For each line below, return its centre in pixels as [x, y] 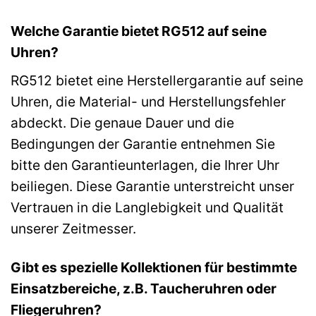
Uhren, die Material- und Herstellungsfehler [148, 101]
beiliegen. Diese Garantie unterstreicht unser [152, 186]
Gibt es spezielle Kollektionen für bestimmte [154, 267]
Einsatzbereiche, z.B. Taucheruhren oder [144, 288]
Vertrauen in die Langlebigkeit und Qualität [147, 207]
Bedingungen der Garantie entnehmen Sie [143, 144]
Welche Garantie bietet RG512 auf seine [139, 31]
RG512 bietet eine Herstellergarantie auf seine [157, 80]
